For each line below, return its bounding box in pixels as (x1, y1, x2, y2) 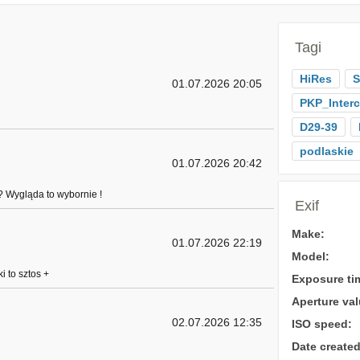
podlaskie (299, 145, 354, 157)
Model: (291, 250, 329, 263)
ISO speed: (291, 317, 352, 330)
